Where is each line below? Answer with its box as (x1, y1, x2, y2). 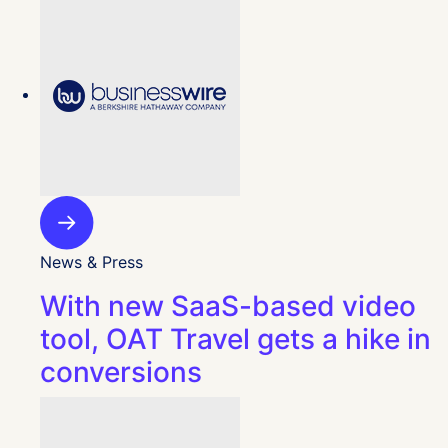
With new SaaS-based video (40, 288, 416, 323)
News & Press (40, 251, 143, 272)
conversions (40, 354, 202, 389)
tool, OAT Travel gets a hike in (40, 321, 431, 356)
